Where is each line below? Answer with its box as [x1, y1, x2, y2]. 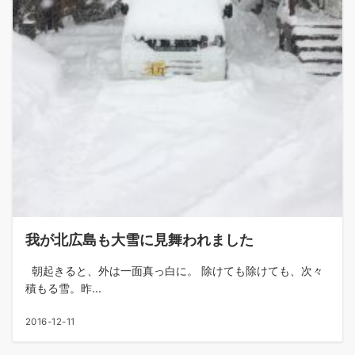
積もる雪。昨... [25, 281, 101, 295]
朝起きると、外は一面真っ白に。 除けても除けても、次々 [25, 263, 323, 277]
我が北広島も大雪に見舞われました [25, 230, 254, 248]
